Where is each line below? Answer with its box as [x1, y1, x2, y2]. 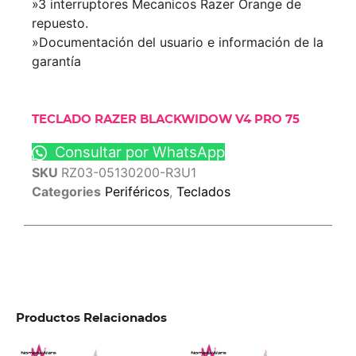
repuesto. [32, 14, 88, 31]
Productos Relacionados [16, 312, 167, 325]
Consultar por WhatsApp [50, 143, 225, 161]
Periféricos [105, 184, 169, 200]
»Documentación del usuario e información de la [32, 33, 323, 50]
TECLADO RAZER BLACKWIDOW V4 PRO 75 [32, 114, 300, 126]
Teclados [176, 184, 230, 200]
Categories [32, 184, 101, 200]
